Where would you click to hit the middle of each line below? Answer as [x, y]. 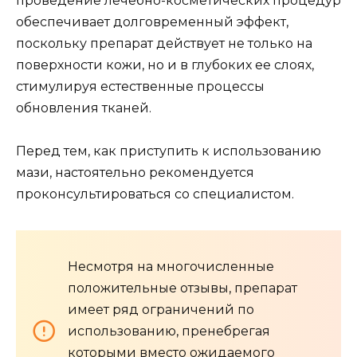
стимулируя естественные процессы [140, 86]
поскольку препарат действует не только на [164, 43]
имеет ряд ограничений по [161, 309]
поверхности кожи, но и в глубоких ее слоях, [165, 65]
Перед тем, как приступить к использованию [169, 151]
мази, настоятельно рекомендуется [135, 172]
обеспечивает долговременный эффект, [152, 22]
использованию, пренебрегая [169, 331]
